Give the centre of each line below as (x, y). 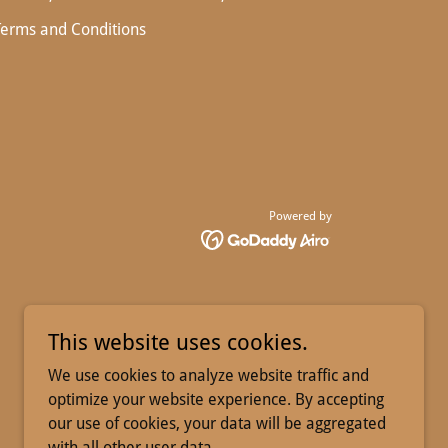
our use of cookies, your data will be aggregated (217, 423)
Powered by (300, 216)
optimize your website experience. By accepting (216, 399)
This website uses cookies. (178, 342)
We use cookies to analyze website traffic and (208, 375)
